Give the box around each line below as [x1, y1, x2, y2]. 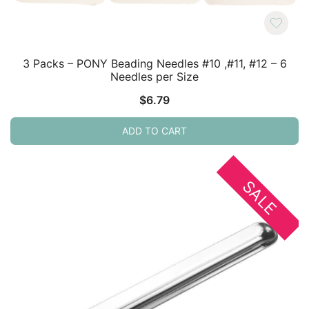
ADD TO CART [122, 124, 187, 137]
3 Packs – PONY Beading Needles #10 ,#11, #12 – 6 [22, 56, 287, 70]
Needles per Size [110, 69, 199, 83]
